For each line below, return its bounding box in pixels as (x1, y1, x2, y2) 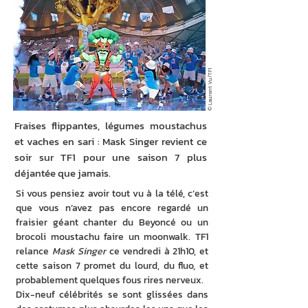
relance (16, 244, 52, 258)
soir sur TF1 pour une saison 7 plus (14, 149, 207, 165)
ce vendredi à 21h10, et (106, 244, 209, 258)
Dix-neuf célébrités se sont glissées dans (16, 287, 208, 302)
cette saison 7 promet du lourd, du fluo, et (16, 258, 208, 273)
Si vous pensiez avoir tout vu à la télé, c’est (16, 186, 208, 201)
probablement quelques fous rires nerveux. (16, 273, 203, 287)
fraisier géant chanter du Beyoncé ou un (16, 215, 208, 230)
